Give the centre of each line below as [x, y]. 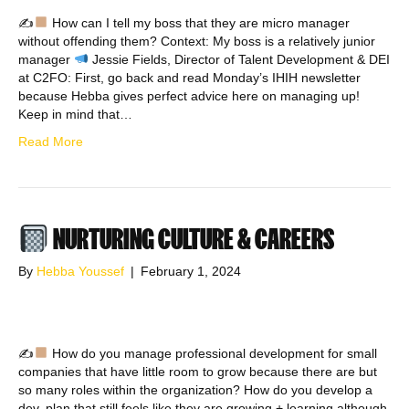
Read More [51, 142]
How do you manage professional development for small [212, 354]
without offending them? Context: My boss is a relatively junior [197, 42]
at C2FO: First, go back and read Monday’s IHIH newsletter [189, 78]
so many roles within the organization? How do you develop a [195, 390]
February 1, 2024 [191, 272]
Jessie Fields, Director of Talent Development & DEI [239, 60]
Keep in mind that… [75, 115]
